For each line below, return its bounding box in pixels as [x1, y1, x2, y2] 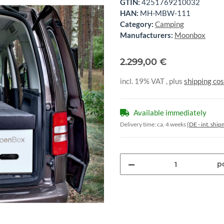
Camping [155, 19, 184, 29]
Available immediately [133, 108, 206, 117]
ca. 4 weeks [157, 120, 187, 128]
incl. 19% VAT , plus [120, 76, 184, 86]
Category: [120, 19, 155, 29]
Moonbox [174, 30, 205, 40]
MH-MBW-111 [140, 8, 190, 18]
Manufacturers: [120, 30, 173, 40]
